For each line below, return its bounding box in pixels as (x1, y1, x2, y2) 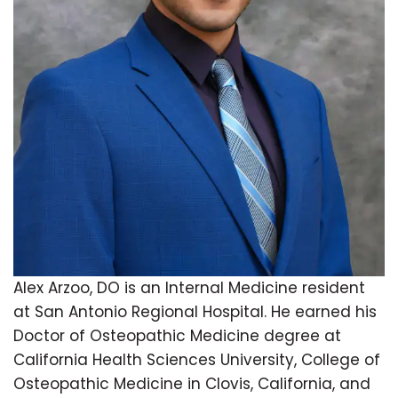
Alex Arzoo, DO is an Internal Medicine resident (13, 276, 365, 298)
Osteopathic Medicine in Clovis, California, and (13, 372, 370, 394)
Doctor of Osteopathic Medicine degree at (13, 324, 341, 346)
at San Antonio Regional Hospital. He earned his (13, 300, 377, 322)
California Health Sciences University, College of (13, 348, 380, 370)
